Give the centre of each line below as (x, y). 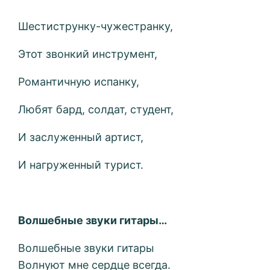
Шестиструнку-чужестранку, (96, 27)
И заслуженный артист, (81, 137)
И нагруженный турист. (81, 165)
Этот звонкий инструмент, (88, 54)
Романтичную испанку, (79, 82)
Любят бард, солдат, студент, (96, 110)
